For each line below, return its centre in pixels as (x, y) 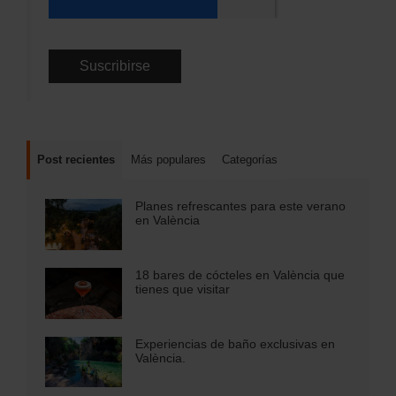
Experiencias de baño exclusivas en (235, 343)
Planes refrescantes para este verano (240, 206)
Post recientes (76, 160)
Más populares (168, 160)
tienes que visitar (182, 289)
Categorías (250, 160)
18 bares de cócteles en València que (240, 274)
